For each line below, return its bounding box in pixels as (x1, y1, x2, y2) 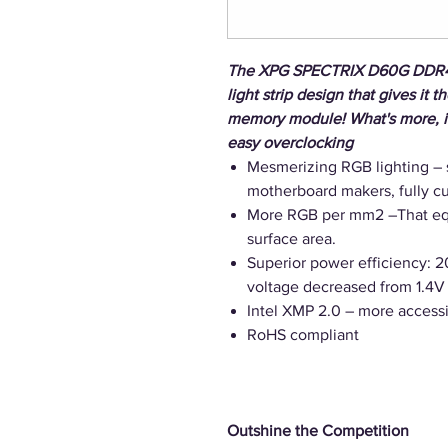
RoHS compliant (247, 326, 359, 343)
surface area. (247, 230, 336, 247)
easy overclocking (227, 134, 353, 151)
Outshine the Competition (227, 422, 409, 439)
